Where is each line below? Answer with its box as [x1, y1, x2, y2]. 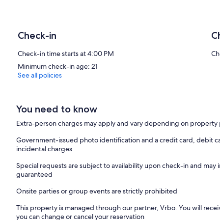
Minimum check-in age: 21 [18, 61, 98, 71]
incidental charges [16, 144, 73, 153]
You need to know [16, 103, 98, 115]
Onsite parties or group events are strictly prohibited [16, 186, 178, 195]
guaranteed [16, 169, 53, 179]
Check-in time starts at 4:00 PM [18, 49, 114, 58]
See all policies [18, 70, 62, 80]
